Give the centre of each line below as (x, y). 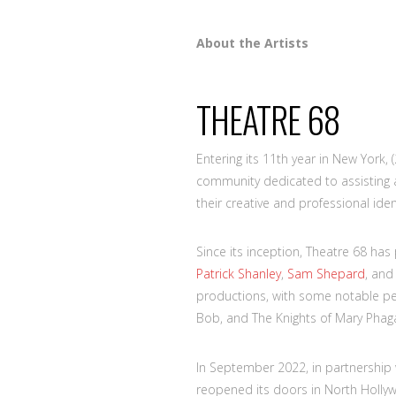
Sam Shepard (326, 274)
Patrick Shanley (239, 274)
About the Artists (252, 43)
